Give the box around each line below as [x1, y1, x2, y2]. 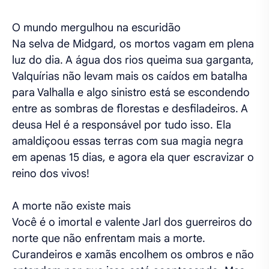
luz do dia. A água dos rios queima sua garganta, [12, 53, 254, 67]
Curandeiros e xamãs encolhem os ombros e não [12, 248, 254, 261]
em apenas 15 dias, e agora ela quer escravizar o [12, 151, 254, 164]
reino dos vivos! [12, 167, 89, 180]
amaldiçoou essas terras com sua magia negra [12, 134, 243, 148]
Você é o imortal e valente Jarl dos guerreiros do [12, 216, 252, 229]
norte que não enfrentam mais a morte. [12, 232, 205, 245]
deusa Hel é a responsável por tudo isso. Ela [12, 118, 231, 131]
